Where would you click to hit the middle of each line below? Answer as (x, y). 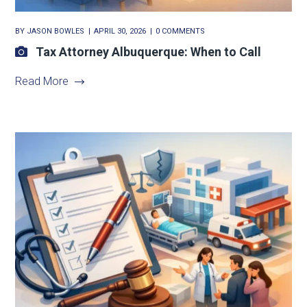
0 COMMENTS (181, 32)
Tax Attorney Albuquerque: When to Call (149, 52)
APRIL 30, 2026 (120, 32)
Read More (42, 82)
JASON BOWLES (56, 32)
